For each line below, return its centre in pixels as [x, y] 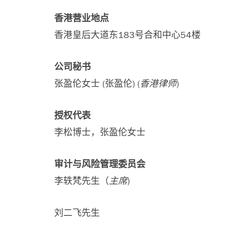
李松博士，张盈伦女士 [100, 132]
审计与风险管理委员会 [100, 164]
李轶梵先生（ [82, 181]
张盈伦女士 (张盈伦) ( [97, 84]
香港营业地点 [82, 18]
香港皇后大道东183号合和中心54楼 [127, 35]
